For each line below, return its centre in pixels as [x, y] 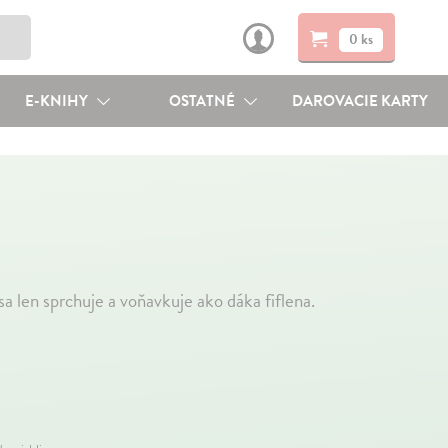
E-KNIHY [57, 101]
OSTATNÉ [204, 101]
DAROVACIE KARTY [360, 101]
